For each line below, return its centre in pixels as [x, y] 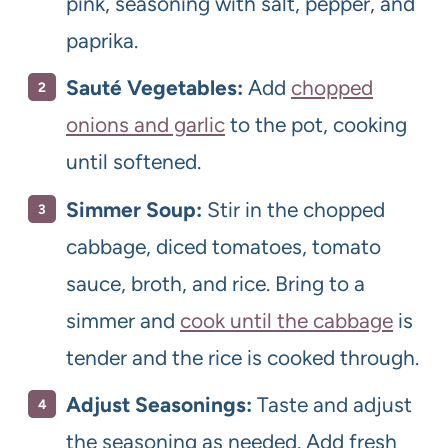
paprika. [102, 40]
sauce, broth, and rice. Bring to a [215, 283]
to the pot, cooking [316, 125]
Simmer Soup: [134, 209]
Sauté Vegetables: [154, 88]
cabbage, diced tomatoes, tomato [223, 246]
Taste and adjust [332, 405]
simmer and [123, 320]
